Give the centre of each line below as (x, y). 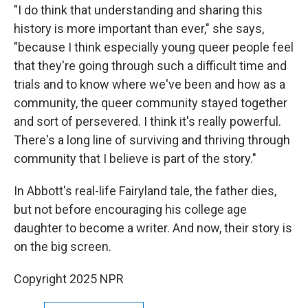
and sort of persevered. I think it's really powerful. (147, 121)
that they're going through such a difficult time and (150, 66)
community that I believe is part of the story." (135, 158)
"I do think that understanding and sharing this (138, 10)
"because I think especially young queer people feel (154, 47)
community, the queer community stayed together (151, 103)
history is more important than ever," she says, (139, 29)
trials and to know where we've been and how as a (150, 84)
